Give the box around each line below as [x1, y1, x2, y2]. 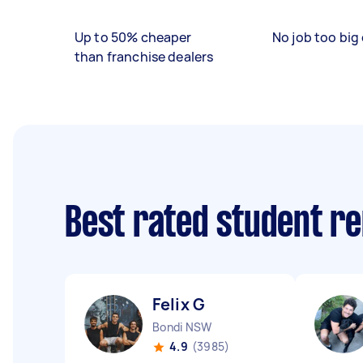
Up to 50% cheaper [75, 28, 192, 46]
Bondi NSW [152, 319, 212, 335]
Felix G [152, 293, 206, 315]
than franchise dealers [75, 48, 214, 66]
